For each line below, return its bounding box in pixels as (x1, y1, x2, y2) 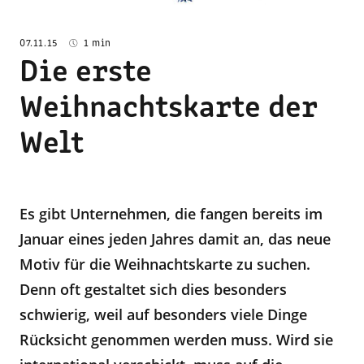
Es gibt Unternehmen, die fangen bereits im (19, 204, 323, 223)
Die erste (19, 58, 152, 89)
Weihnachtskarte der (19, 93, 318, 124)
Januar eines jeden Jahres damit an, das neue (19, 229, 331, 249)
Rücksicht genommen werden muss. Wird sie (19, 330, 333, 349)
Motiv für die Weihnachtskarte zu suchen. (19, 254, 310, 274)
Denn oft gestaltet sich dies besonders (19, 279, 287, 299)
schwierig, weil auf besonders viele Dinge (19, 305, 307, 324)
